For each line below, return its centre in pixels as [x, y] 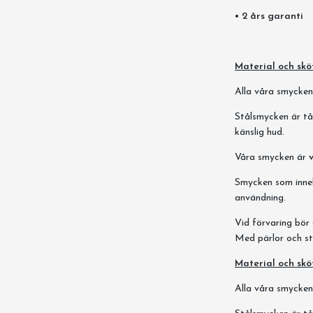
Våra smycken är [272, 158]
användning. [260, 198]
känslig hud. [260, 132]
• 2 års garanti [269, 16]
